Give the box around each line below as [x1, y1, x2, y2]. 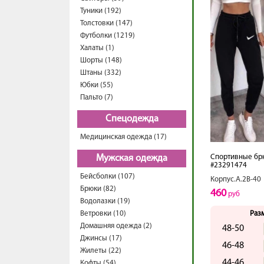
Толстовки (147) [80, 19, 133, 27]
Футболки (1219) [80, 32, 135, 39]
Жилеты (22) [80, 247, 121, 255]
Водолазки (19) [80, 197, 130, 205]
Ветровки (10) [80, 210, 126, 217]
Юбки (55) [80, 81, 113, 89]
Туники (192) [80, 7, 121, 15]
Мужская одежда [96, 154, 167, 163]
